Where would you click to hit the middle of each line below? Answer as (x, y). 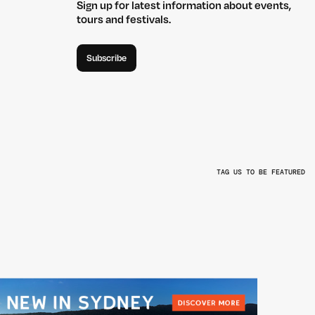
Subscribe (106, 58)
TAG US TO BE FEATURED (261, 172)
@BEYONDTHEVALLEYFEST (194, 195)
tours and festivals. (123, 20)
